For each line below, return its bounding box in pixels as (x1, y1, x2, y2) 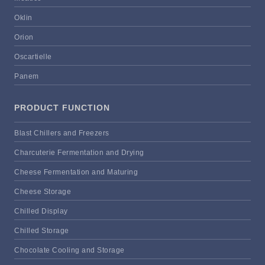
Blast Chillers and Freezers (14, 128, 109, 137)
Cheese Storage (14, 187, 71, 196)
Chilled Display (14, 206, 68, 215)
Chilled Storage (14, 226, 69, 235)
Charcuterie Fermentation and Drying (14, 148, 144, 157)
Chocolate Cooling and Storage (14, 245, 125, 254)
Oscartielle (14, 52, 52, 61)
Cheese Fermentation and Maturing (14, 167, 138, 176)
